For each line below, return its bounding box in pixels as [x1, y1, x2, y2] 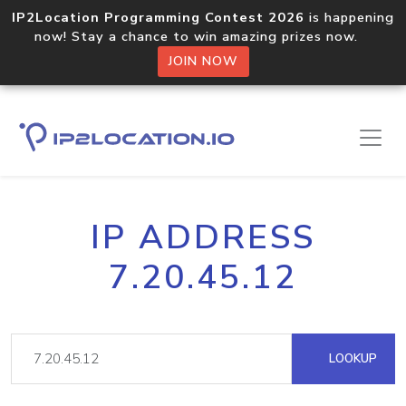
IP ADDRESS [91, 215, 315, 260]
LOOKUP [325, 350, 377, 367]
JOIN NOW [168, 53, 238, 70]
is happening [304, 8, 394, 26]
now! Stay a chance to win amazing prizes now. [34, 27, 372, 45]
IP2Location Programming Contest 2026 [12, 8, 304, 26]
